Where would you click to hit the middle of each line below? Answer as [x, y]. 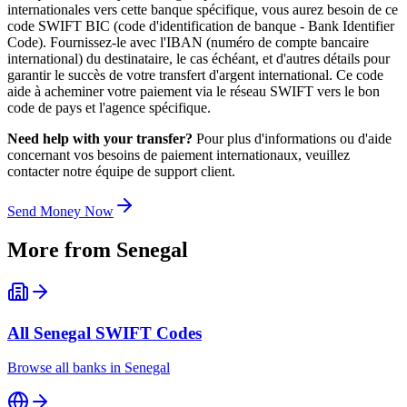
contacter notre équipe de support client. [121, 172]
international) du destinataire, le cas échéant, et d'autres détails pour [199, 59]
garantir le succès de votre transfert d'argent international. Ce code [195, 75]
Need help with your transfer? [100, 139]
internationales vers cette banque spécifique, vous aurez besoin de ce [203, 10]
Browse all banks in [66, 368]
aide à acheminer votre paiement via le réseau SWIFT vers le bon [194, 92]
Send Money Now [60, 212]
